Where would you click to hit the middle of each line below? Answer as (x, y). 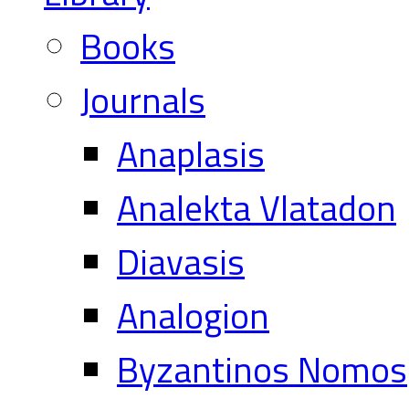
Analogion (193, 315)
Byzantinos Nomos (262, 369)
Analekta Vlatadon (257, 207)
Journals (143, 100)
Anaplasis (191, 153)
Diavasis (181, 261)
